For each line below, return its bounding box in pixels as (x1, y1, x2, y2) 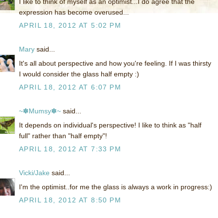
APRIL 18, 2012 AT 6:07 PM (19, 83, 121, 91)
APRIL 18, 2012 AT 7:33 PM (19, 145, 121, 153)
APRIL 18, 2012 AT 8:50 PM (19, 196, 121, 204)
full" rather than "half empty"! (19, 132, 107, 140)
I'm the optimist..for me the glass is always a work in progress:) (19, 183, 212, 191)
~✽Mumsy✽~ (19, 107, 61, 115)
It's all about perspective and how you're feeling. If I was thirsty (19, 59, 211, 68)
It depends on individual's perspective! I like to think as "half (19, 121, 201, 129)
